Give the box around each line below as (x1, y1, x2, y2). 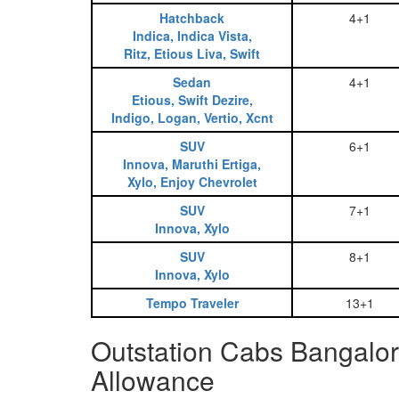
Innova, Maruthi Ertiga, (123, 155, 261, 173)
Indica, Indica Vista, (132, 27, 252, 45)
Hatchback (159, 9, 224, 27)
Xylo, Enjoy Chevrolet (126, 173, 257, 191)
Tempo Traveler (145, 294, 239, 312)
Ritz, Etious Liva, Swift (124, 45, 260, 62)
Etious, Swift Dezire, (131, 91, 253, 109)
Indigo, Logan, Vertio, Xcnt (110, 109, 273, 126)
